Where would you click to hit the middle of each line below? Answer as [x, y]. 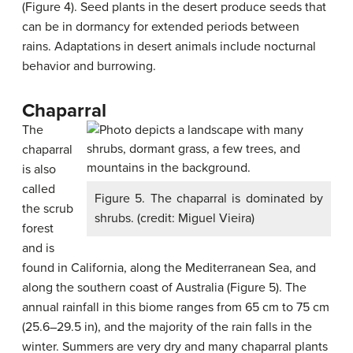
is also [39, 169]
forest [38, 229]
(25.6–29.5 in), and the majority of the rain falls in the [167, 327]
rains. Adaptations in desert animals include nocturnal [169, 46]
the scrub [48, 209]
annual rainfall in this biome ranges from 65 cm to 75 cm [176, 307]
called [39, 189]
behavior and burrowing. [89, 66]
